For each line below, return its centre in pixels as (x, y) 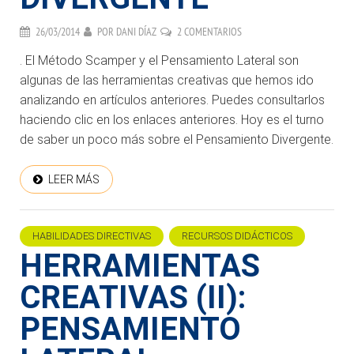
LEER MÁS (74, 180)
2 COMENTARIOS (209, 32)
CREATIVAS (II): (133, 298)
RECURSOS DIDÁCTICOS (237, 236)
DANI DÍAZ (136, 32)
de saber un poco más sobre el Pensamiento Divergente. (177, 140)
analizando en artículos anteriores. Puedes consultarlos (172, 100)
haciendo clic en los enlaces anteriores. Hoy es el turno (172, 120)
